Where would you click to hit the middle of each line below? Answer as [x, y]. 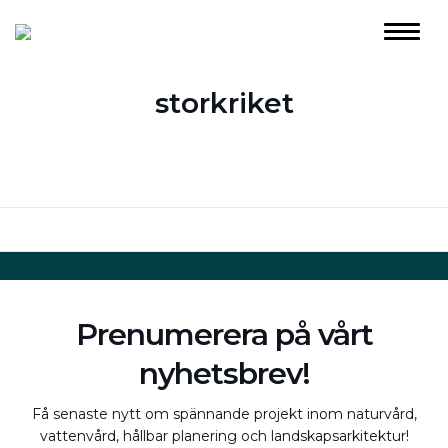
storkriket [224, 103]
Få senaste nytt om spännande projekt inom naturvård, [224, 414]
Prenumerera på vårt [224, 334]
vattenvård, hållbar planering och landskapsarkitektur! [224, 436]
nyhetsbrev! [224, 373]
